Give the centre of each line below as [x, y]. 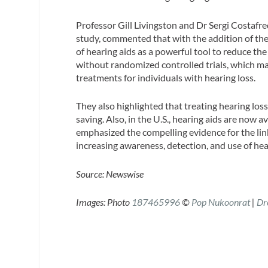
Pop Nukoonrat [221, 202]
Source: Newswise [110, 173]
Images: [91, 202]
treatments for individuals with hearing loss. [166, 77]
